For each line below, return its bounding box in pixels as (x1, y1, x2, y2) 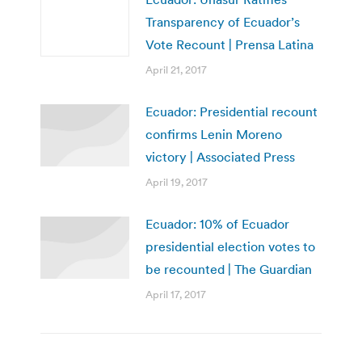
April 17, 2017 (145, 287, 206, 301)
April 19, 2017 (145, 175, 208, 189)
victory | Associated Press (145, 148, 295, 165)
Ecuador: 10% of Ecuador (145, 215, 289, 232)
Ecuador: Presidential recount (145, 103, 318, 120)
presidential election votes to (145, 238, 315, 255)
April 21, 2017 (145, 62, 207, 77)
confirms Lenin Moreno (145, 125, 282, 142)
